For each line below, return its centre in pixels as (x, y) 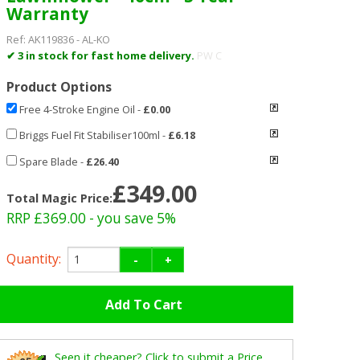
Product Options (59, 86)
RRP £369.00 (47, 218)
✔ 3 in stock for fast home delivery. (102, 55)
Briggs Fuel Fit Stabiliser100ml (90, 135)
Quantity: (34, 259)
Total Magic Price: (60, 198)
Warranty (48, 14)
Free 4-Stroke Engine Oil (78, 109)
